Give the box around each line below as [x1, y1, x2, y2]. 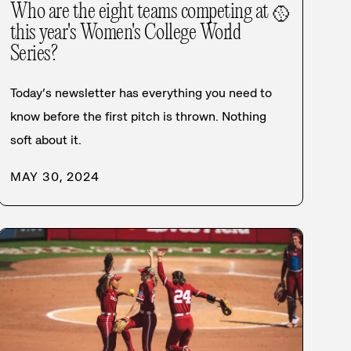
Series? [9, 42, 58, 67]
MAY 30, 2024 [9, 168, 100, 185]
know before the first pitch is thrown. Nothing [9, 107, 266, 125]
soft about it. [9, 131, 81, 148]
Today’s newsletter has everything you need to [9, 84, 272, 101]
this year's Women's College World [9, 21, 241, 45]
